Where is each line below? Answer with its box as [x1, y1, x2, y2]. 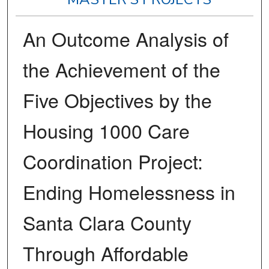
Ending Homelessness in [22, 178, 235, 206]
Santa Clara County [22, 208, 192, 237]
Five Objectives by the [22, 86, 212, 114]
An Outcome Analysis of [22, 25, 229, 53]
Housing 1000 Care [22, 116, 190, 145]
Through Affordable [22, 239, 189, 267]
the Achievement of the [22, 55, 220, 83]
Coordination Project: [22, 147, 203, 175]
